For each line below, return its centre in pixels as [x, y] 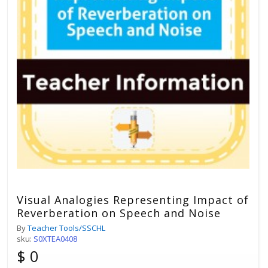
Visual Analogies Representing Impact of [133, 200]
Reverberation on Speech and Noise [119, 213]
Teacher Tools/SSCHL [66, 228]
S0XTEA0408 [55, 238]
